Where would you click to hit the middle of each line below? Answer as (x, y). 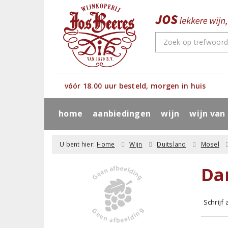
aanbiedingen (122, 113)
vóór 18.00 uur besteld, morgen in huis (135, 86)
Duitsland (172, 144)
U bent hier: (77, 144)
